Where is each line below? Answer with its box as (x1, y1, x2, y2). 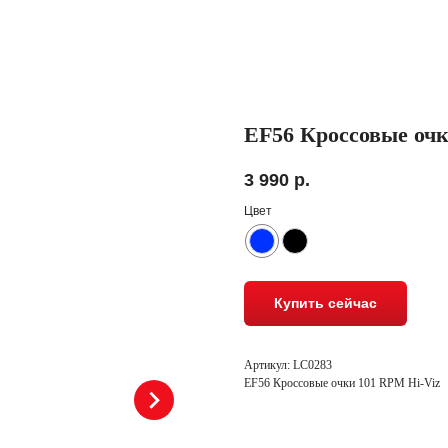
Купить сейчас (274, 295, 377, 312)
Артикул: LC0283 (244, 358, 332, 373)
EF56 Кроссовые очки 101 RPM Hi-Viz (244, 376, 440, 391)
